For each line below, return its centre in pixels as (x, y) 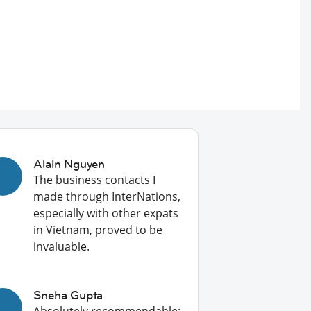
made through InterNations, (107, 196)
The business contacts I (95, 180)
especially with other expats (106, 213)
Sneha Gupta (68, 295)
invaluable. (62, 246)
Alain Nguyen (69, 164)
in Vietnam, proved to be (98, 230)
